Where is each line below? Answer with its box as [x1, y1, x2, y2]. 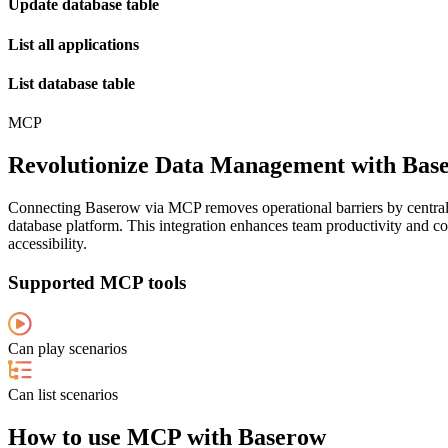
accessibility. [8, 235, 87, 252]
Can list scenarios [8, 386, 118, 404]
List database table [8, 74, 135, 92]
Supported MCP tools [8, 271, 186, 293]
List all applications [8, 35, 139, 53]
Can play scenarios [8, 340, 127, 358]
